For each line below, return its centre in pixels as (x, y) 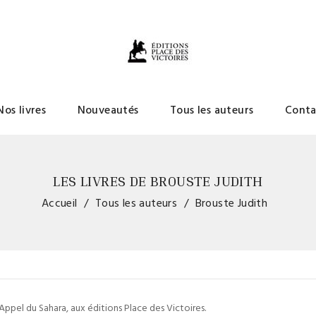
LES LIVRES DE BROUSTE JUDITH (158, 181)
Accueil (59, 204)
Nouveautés (108, 111)
